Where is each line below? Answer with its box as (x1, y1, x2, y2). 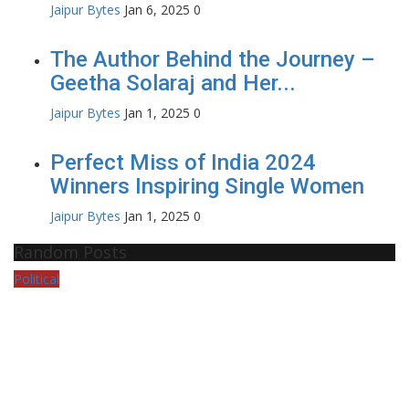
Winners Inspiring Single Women (50, 173, 364, 199)
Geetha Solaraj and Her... (50, 69, 296, 96)
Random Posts (14, 240, 127, 263)
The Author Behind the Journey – (50, 46, 375, 72)
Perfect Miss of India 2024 (50, 149, 316, 175)
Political (14, 269, 59, 288)
